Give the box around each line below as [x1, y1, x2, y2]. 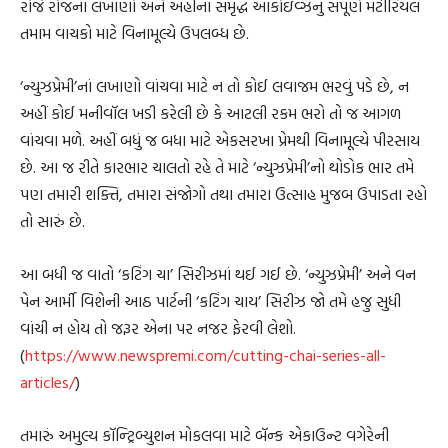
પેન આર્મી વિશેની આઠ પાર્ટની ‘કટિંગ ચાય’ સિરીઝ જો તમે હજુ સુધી [20, 289, 401, 314]
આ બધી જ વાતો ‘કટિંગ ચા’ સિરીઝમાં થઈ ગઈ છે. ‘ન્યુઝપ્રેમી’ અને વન [20, 262, 416, 287]
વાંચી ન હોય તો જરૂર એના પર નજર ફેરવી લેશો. [20, 316, 296, 341]
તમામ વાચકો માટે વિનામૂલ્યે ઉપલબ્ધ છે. [20, 21, 249, 46]
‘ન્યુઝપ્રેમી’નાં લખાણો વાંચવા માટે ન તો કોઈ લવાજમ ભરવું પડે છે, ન [20, 74, 409, 99]
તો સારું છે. [20, 209, 85, 234]
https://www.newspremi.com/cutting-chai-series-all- [25, 343, 386, 368]
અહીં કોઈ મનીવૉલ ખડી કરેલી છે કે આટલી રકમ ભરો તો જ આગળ [20, 101, 401, 126]
